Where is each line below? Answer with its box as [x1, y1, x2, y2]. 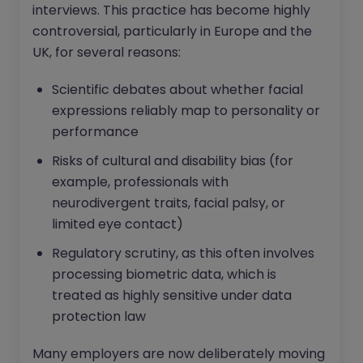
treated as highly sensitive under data [52, 286, 292, 305]
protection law [52, 307, 146, 327]
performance [52, 122, 139, 142]
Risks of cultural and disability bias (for [52, 152, 293, 171]
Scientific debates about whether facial [52, 80, 303, 100]
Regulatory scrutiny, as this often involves [52, 244, 314, 263]
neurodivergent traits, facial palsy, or [52, 194, 285, 213]
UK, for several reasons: [32, 43, 181, 62]
